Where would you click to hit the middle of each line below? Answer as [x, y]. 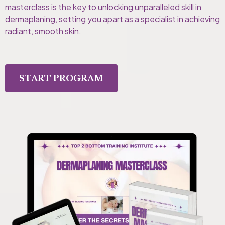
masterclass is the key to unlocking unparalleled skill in [103, 7]
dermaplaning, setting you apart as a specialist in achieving [113, 19]
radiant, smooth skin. [43, 31]
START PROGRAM [61, 78]
